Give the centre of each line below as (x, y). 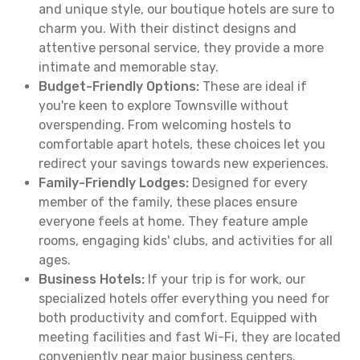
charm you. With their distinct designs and (168, 29)
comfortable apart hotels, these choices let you (182, 144)
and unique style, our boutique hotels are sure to (186, 9)
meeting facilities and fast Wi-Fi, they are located (190, 337)
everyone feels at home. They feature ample (173, 221)
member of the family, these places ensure (168, 202)
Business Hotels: (92, 279)
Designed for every (248, 183)
